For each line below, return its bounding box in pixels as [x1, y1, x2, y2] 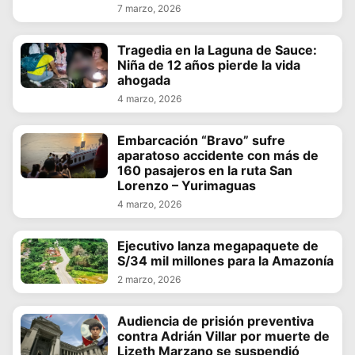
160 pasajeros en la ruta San [117, 162, 292, 178]
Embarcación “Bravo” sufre [117, 132, 285, 148]
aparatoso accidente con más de [117, 147, 319, 163]
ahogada [117, 71, 170, 88]
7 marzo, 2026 [117, 2, 181, 14]
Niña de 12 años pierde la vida [117, 56, 300, 73]
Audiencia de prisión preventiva [117, 312, 314, 329]
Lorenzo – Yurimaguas [117, 177, 256, 193]
